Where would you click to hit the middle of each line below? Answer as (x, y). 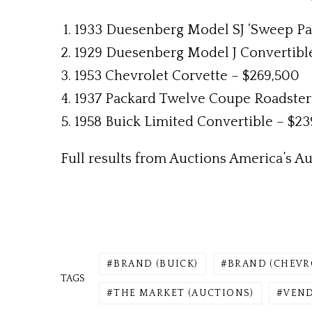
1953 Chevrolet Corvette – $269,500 (187, 76)
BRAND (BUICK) (156, 264)
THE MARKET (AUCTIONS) (184, 293)
